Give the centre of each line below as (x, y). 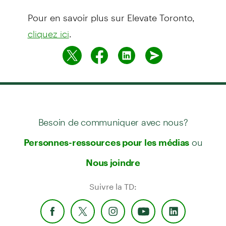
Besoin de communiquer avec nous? (113, 118)
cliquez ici (48, 34)
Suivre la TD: (113, 186)
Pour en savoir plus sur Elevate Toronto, (111, 13)
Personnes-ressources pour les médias (106, 142)
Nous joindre (113, 162)
